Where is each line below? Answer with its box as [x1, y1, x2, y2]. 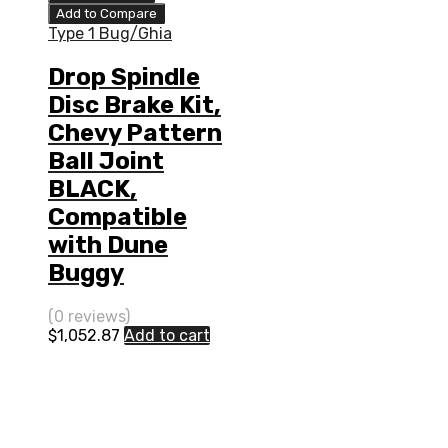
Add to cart [124, 325, 210, 345]
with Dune [48, 230, 168, 259]
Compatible [48, 202, 187, 231]
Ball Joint [48, 146, 164, 175]
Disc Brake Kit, [48, 90, 221, 119]
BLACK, [48, 174, 137, 203]
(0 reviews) [48, 306, 130, 326]
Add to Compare [56, 5, 157, 21]
